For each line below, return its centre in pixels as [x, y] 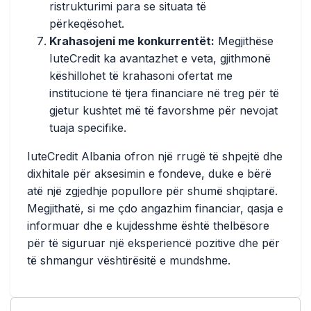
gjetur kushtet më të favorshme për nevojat [163, 110]
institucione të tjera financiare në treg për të [164, 93]
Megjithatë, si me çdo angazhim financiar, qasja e [155, 208]
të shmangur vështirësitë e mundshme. [129, 260]
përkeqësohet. [87, 24]
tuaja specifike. [88, 128]
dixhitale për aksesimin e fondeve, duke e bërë [149, 174]
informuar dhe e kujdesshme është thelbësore [148, 226]
